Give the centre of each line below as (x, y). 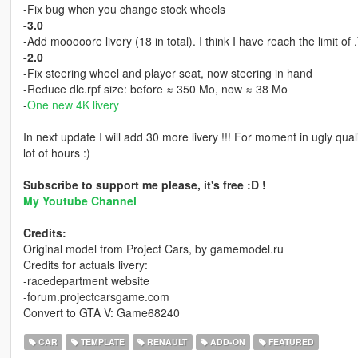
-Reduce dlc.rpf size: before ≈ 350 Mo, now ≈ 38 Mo (155, 89)
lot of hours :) (56, 153)
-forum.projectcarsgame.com (96, 297)
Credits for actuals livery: (85, 265)
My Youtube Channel (80, 201)
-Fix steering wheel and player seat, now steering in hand (167, 73)
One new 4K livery (73, 105)
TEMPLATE (101, 342)
